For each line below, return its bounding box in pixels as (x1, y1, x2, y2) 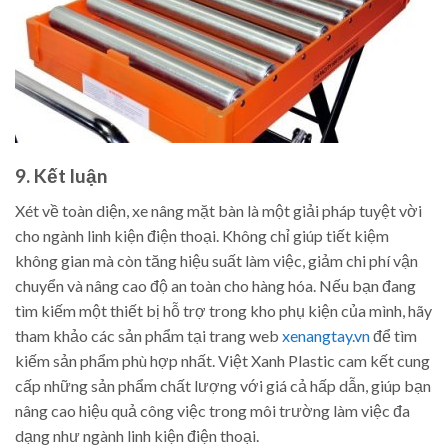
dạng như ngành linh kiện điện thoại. (15, 425, 259, 445)
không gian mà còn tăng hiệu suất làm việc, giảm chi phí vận (15, 250, 418, 270)
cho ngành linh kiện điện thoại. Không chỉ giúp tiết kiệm (15, 225, 389, 245)
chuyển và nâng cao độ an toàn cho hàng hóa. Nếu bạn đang (15, 275, 416, 295)
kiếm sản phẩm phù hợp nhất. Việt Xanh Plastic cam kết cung (15, 350, 430, 370)
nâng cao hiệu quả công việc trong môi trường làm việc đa (15, 400, 410, 420)
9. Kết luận (15, 164, 108, 188)
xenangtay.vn (282, 325, 370, 345)
